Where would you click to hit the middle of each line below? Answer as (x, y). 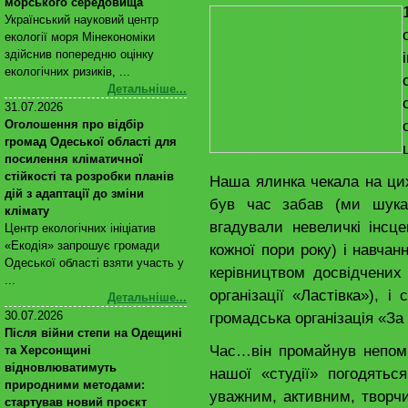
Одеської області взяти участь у (94, 263)
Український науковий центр (82, 20)
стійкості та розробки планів (89, 176)
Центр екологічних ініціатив (80, 228)
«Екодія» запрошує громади (82, 245)
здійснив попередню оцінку (79, 54)
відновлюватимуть (61, 367)
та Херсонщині (48, 350)
